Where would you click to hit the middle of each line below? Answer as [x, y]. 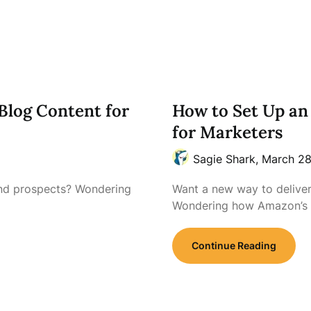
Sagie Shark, [227, 159]
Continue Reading [234, 245]
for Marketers [227, 132]
